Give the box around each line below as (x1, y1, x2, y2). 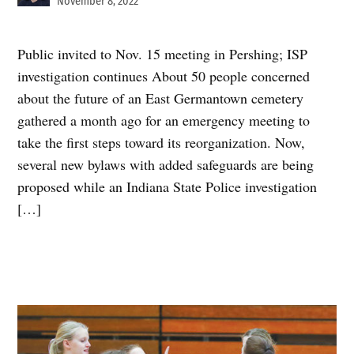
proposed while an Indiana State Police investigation (17, 177, 318, 196)
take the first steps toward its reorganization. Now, (17, 133, 306, 152)
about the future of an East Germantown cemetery (17, 88, 304, 107)
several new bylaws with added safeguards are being (17, 155, 314, 174)
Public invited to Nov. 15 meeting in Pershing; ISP (17, 44, 308, 63)
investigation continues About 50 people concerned (17, 66, 311, 85)
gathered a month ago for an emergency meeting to (17, 111, 311, 130)
